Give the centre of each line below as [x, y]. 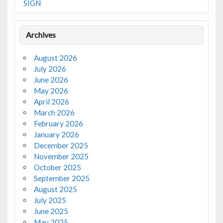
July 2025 [50, 200]
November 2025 [61, 157]
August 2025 [55, 189]
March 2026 [54, 113]
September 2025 [61, 178]
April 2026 [51, 102]
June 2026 [51, 80]
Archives [41, 35]
